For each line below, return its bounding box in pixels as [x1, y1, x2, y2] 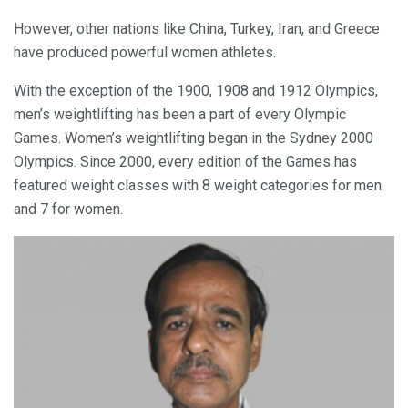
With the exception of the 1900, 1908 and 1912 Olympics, [14, 82, 378, 100]
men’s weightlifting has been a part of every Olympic [14, 106, 346, 124]
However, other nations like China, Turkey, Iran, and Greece [14, 20, 380, 38]
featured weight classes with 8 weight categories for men [14, 177, 382, 195]
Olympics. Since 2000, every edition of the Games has [14, 153, 357, 171]
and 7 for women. [14, 200, 123, 219]
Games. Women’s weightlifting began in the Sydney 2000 [14, 129, 373, 148]
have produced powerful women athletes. [14, 44, 276, 62]
